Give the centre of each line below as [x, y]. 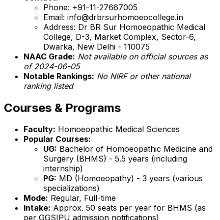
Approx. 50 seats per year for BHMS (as [128, 208]
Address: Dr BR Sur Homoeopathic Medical [124, 27]
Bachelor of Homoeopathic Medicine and [135, 149]
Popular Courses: [57, 139]
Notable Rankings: [59, 76]
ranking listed [48, 86]
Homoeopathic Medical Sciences [118, 129]
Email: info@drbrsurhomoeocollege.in [113, 17]
